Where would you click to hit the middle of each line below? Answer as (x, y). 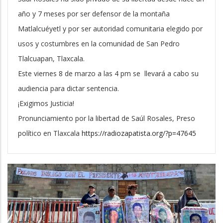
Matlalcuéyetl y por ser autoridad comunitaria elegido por (110, 29)
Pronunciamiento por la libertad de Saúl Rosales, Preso (107, 118)
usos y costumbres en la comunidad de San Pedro (99, 44)
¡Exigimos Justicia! (46, 104)
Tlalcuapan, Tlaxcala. (51, 59)
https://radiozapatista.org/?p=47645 (139, 133)
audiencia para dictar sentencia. (68, 89)
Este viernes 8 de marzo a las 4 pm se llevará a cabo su (108, 74)
